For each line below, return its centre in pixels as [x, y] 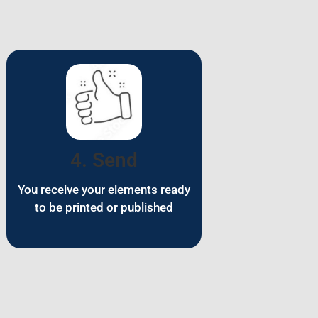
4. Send [104, 160]
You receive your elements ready [104, 190]
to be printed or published [104, 208]
